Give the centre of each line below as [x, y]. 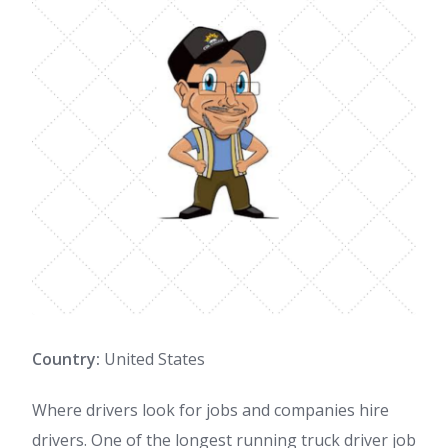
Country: [66, 359]
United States [152, 359]
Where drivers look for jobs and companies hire [210, 410]
